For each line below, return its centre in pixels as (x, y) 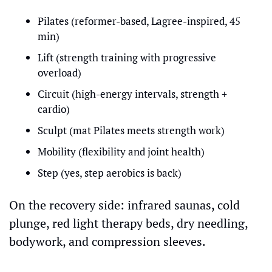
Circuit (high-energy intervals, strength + (132, 94)
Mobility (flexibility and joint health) (121, 151)
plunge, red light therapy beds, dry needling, (128, 223)
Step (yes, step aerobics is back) (110, 173)
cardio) (54, 109)
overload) (59, 73)
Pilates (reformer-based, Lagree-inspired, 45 (139, 21)
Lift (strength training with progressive (127, 57)
